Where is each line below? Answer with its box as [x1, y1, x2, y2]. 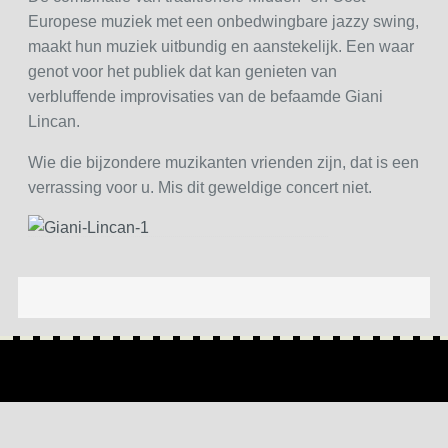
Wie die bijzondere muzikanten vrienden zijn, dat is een [27, 153, 419, 171]
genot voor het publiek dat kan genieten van [27, 62, 337, 80]
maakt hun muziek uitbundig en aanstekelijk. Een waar [27, 37, 414, 55]
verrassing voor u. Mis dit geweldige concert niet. [27, 178, 372, 196]
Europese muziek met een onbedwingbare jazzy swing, [27, 12, 419, 30]
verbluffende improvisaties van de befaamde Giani [27, 87, 383, 105]
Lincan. [27, 112, 80, 130]
